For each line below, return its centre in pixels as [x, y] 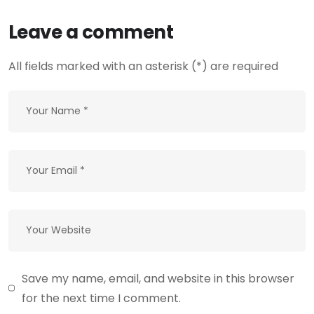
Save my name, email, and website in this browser [158, 278]
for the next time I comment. [102, 298]
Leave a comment [91, 32]
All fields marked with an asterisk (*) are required [143, 66]
